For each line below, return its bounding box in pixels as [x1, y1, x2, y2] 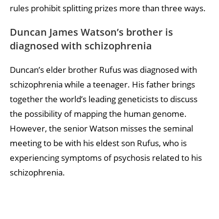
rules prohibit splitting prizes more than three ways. [10, 2, 206, 14]
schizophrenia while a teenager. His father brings [10, 78, 195, 90]
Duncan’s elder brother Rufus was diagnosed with [10, 64, 197, 75]
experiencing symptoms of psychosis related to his [10, 152, 202, 163]
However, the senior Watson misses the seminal [10, 122, 193, 134]
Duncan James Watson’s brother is [10, 25, 173, 39]
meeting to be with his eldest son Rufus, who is [10, 137, 187, 149]
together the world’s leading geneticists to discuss [10, 93, 197, 105]
